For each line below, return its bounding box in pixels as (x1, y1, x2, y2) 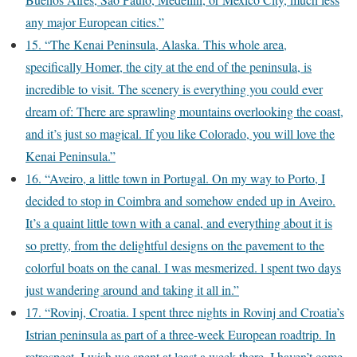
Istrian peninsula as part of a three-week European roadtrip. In (25, 326, 335, 343)
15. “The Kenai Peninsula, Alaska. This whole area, (25, 36, 287, 53)
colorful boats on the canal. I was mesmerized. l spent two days (25, 259, 341, 276)
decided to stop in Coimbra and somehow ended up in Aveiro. (25, 192, 335, 209)
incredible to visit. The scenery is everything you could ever (25, 80, 323, 97)
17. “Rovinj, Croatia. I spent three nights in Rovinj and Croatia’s (25, 304, 344, 320)
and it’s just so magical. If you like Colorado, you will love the (25, 125, 335, 142)
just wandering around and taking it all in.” (25, 281, 239, 298)
